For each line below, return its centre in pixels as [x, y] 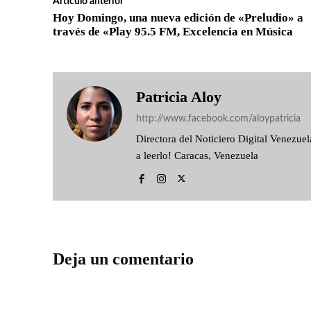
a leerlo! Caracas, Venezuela [197, 155]
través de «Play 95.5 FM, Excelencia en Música [173, 32]
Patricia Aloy [179, 97]
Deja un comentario [123, 259]
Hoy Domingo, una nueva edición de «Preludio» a [178, 18]
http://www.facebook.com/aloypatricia [218, 119]
